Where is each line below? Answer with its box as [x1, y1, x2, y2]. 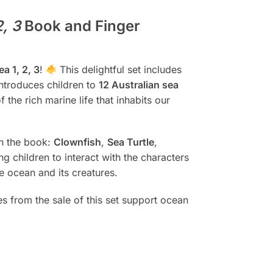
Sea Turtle [107, 136, 154, 149]
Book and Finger [20, 17, 140, 35]
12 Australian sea [98, 79, 179, 91]
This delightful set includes [57, 63, 182, 76]
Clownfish [53, 136, 101, 149]
